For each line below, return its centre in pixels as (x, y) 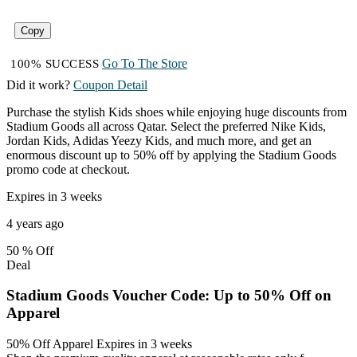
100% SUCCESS (55, 63)
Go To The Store (145, 63)
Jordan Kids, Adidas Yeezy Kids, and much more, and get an (159, 140)
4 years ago (35, 223)
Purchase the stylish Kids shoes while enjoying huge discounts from (177, 112)
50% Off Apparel (50, 343)
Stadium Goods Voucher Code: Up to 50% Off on (169, 296)
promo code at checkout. (68, 169)
